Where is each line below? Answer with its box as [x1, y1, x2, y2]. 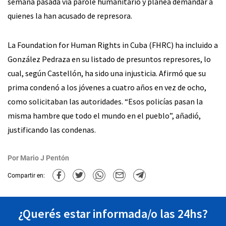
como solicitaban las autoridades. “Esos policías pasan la [8, 96, 203, 107]
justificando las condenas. [8, 125, 96, 135]
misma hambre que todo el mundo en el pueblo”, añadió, [8, 110, 201, 121]
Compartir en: [8, 172, 45, 179]
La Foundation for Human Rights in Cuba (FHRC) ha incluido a [8, 40, 218, 50]
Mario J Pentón [20, 154, 69, 162]
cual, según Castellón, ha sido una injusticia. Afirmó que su [8, 68, 206, 79]
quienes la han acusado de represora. [8, 11, 132, 21]
